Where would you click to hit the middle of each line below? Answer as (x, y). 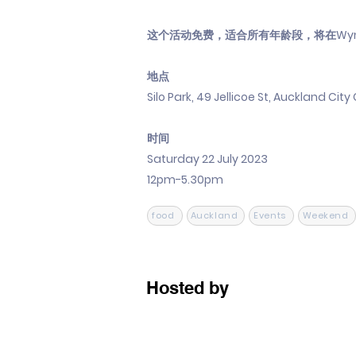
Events (270, 215)
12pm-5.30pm (185, 180)
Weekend (325, 215)
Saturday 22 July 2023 (207, 159)
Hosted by (188, 288)
